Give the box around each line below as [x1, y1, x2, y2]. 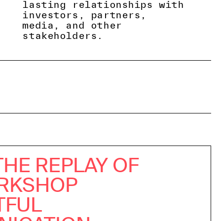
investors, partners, [22, 9, 147, 21]
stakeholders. [22, 30, 103, 41]
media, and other [22, 20, 122, 31]
